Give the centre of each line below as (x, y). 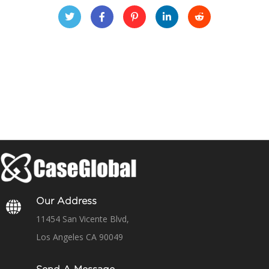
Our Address (66, 201)
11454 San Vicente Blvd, (83, 219)
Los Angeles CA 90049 (80, 237)
